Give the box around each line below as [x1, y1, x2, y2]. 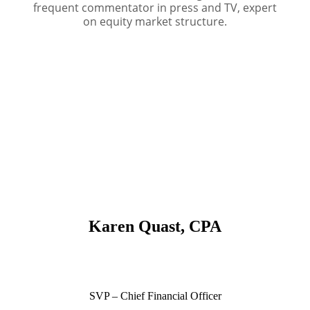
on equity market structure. [83, 14, 227, 30]
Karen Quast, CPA [89, 217, 221, 236]
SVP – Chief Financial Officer [89, 290, 221, 302]
